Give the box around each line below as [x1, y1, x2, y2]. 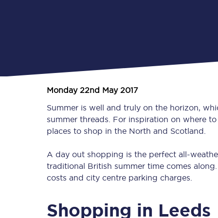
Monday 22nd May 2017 [47, 86, 138, 94]
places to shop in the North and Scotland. [47, 127, 206, 135]
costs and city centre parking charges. [47, 173, 192, 182]
